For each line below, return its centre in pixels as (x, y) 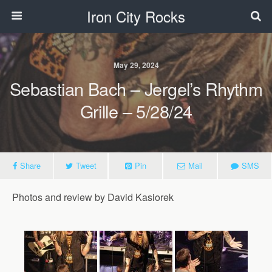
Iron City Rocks (136, 16)
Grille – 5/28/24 (136, 111)
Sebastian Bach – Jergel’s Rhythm (136, 88)
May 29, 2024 (136, 65)
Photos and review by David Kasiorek (93, 197)
